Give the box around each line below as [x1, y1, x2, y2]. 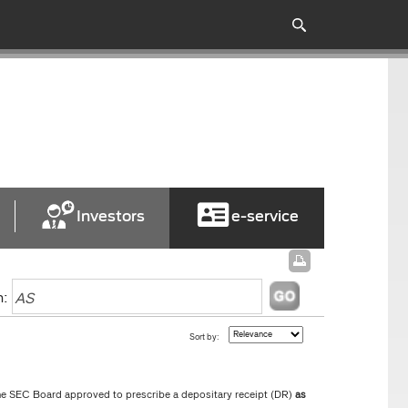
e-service [231, 203, 299, 229]
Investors [76, 203, 145, 229]
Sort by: [189, 331, 219, 344]
